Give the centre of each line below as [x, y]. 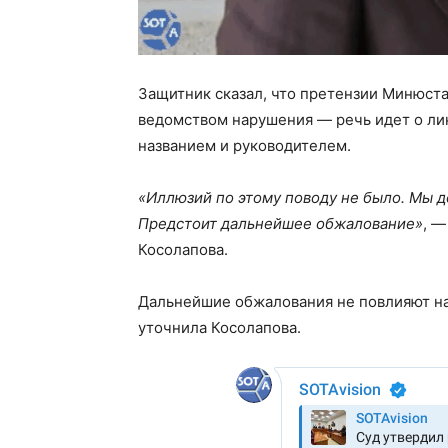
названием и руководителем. [244, 146]
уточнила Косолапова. [219, 328]
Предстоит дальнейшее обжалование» [280, 224]
